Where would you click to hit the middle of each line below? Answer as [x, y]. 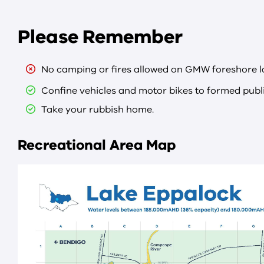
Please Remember [100, 37]
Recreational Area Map [97, 145]
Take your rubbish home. [98, 109]
